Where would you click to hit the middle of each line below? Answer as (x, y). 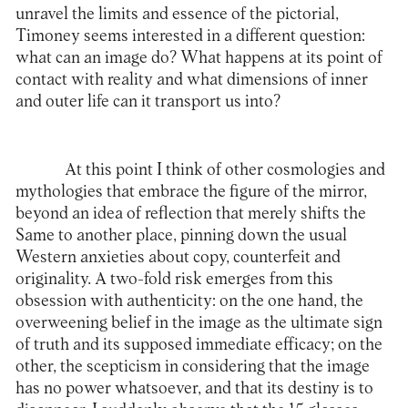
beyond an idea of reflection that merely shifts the (190, 214)
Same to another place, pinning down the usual (181, 236)
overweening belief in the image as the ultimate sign (199, 323)
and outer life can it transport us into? (148, 101)
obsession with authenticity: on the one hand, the (189, 301)
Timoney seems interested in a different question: (190, 36)
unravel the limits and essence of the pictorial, (177, 14)
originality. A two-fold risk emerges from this (174, 280)
